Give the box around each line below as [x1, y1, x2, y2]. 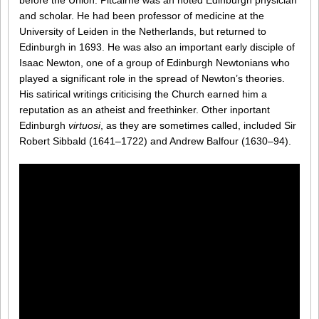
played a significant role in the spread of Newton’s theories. [19, 73, 285, 85]
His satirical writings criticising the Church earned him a [19, 88, 267, 100]
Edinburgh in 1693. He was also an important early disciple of [19, 41, 295, 53]
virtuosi [68, 120, 100, 132]
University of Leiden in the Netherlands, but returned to [19, 26, 266, 38]
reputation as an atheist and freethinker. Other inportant [19, 104, 270, 116]
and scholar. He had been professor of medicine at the [19, 10, 264, 22]
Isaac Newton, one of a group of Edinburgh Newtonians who [19, 57, 290, 69]
